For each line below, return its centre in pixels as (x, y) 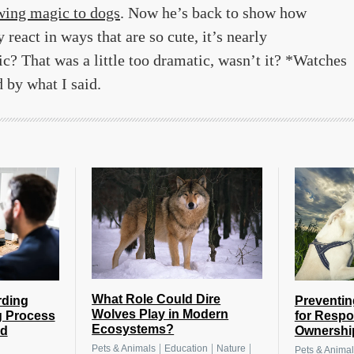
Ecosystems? (133, 329)
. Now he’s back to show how (213, 12)
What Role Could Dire (156, 299)
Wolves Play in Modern (160, 314)
